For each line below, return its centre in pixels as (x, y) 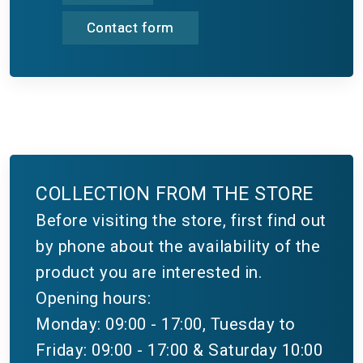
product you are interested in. (149, 272)
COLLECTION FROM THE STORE (175, 193)
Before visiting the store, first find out (181, 220)
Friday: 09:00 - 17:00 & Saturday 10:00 (179, 350)
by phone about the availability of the (178, 246)
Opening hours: (93, 298)
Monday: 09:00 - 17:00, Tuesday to (166, 324)
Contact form (130, 27)
